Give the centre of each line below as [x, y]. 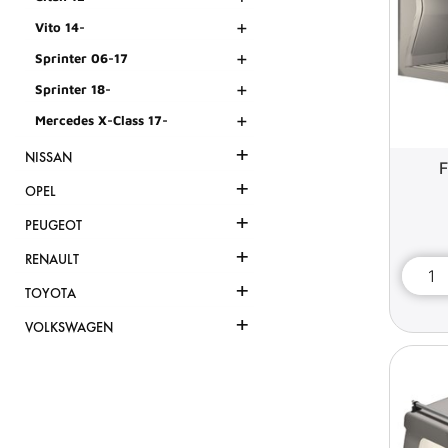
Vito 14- [60, 27]
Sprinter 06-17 [81, 58]
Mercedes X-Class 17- [101, 120]
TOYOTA [50, 294]
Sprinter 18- [73, 89]
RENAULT [52, 260]
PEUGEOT [53, 226]
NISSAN [48, 158]
